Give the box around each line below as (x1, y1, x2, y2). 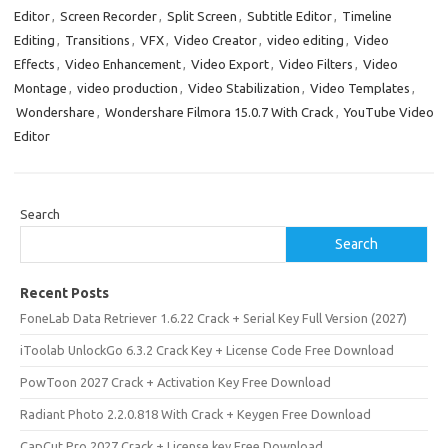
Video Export (191, 57, 269, 71)
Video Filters (279, 57, 353, 71)
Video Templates (310, 81, 410, 95)
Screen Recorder (60, 9, 157, 23)
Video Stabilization (188, 81, 300, 95)
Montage (14, 81, 67, 95)
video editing (267, 33, 344, 47)
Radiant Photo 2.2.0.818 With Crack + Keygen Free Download (20, 407, 371, 421)
